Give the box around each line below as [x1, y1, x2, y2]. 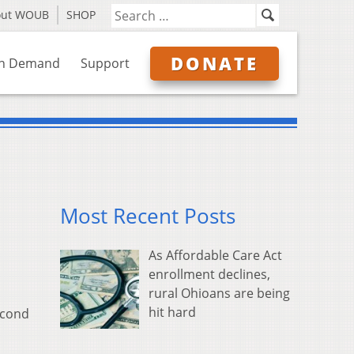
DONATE [171, 51, 258, 75]
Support [81, 55, 130, 72]
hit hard [149, 303, 196, 322]
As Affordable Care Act [149, 247, 282, 265]
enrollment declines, [149, 265, 270, 284]
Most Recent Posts [60, 202, 235, 231]
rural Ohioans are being [149, 284, 290, 303]
